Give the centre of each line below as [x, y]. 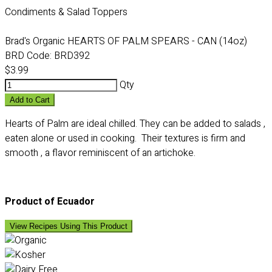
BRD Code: [28, 56]
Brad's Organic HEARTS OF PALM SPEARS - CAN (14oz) [126, 41]
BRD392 [71, 56]
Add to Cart [30, 100]
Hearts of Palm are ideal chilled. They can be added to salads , [135, 124]
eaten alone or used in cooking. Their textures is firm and [125, 138]
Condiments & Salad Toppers [66, 12]
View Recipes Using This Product [69, 226]
